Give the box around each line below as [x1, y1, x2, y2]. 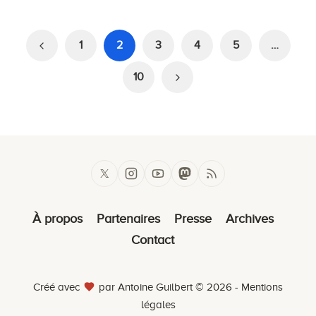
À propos [32, 212, 83, 226]
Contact [131, 233, 174, 248]
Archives [225, 212, 274, 226]
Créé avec [33, 281, 83, 293]
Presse [174, 212, 212, 226]
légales [140, 299, 176, 311]
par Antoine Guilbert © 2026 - [96, 281, 241, 293]
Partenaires [96, 212, 160, 226]
